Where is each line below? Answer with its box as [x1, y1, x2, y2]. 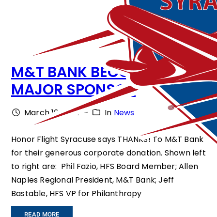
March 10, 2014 [24, 107, 80, 119]
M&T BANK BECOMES [11, 62, 160, 83]
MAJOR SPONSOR [11, 79, 136, 100]
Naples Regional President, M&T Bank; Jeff [11, 174, 174, 186]
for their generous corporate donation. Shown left [11, 147, 206, 159]
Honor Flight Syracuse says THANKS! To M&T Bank [11, 134, 204, 145]
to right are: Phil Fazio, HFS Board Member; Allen [11, 161, 199, 172]
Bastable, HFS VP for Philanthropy [11, 188, 142, 200]
